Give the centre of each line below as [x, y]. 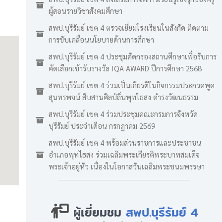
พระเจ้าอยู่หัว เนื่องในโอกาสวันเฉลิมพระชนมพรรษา [127, 166]
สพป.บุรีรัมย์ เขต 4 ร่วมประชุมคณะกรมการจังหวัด [123, 114]
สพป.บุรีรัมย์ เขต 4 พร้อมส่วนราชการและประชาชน [125, 142]
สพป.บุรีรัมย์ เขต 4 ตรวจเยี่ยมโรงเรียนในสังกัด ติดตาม [129, 28]
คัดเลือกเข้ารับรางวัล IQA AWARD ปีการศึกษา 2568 [125, 68]
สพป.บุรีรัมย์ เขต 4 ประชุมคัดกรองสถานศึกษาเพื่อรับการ [133, 56]
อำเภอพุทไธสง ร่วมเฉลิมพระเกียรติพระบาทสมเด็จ [124, 154]
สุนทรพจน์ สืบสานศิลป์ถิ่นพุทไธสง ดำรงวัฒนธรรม [123, 97]
